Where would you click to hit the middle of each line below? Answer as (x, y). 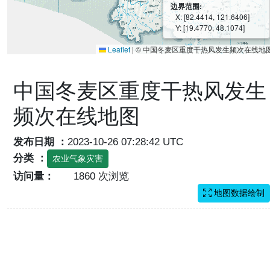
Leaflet (118, 49)
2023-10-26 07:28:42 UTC (127, 142)
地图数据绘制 (238, 193)
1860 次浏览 (99, 176)
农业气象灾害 (78, 159)
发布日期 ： (40, 142)
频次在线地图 (77, 116)
